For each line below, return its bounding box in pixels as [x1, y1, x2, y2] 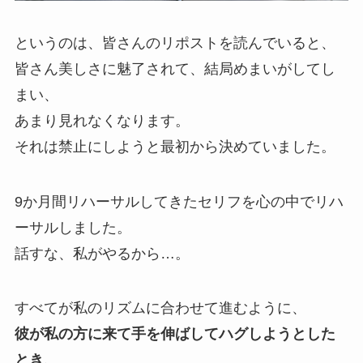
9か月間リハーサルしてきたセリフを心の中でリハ [14, 193, 344, 210]
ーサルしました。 [14, 219, 131, 236]
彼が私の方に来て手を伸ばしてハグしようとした [14, 326, 335, 343]
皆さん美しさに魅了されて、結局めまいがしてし [14, 60, 335, 77]
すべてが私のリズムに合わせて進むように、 [14, 300, 306, 317]
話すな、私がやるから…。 [14, 245, 190, 262]
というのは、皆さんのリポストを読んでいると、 [14, 34, 335, 51]
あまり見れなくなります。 [14, 112, 190, 129]
